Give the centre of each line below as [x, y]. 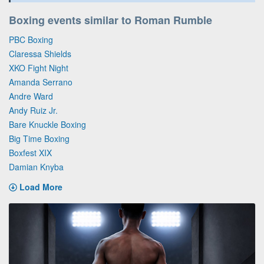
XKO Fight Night [39, 68]
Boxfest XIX [30, 153]
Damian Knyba [36, 167]
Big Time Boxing [39, 138]
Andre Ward [31, 96]
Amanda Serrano [41, 82]
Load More [41, 187]
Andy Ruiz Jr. [33, 110]
